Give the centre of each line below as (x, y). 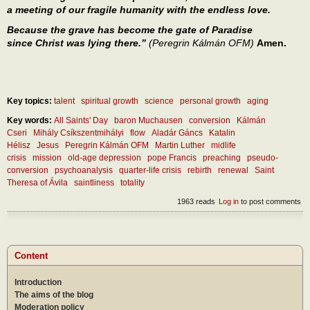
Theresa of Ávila (37, 183)
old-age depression (104, 158)
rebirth (200, 171)
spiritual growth (110, 101)
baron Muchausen (148, 121)
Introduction (38, 283)
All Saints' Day (81, 121)
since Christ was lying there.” (78, 43)
